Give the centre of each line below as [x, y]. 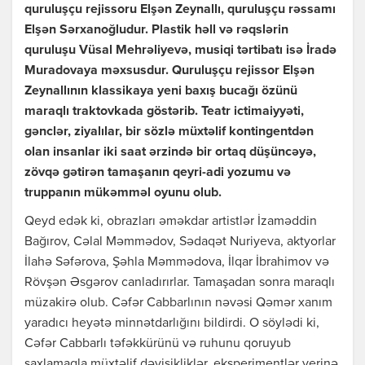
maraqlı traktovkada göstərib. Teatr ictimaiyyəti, [164, 112]
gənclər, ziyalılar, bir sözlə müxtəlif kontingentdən [169, 132]
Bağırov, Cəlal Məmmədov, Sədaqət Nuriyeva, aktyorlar [180, 242]
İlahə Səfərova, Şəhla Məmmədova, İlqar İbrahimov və [177, 263]
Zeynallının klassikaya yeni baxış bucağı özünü [161, 92]
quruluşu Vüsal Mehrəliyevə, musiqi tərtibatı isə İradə [180, 51]
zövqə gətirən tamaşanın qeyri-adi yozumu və [158, 173]
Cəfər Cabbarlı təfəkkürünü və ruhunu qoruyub [158, 344]
